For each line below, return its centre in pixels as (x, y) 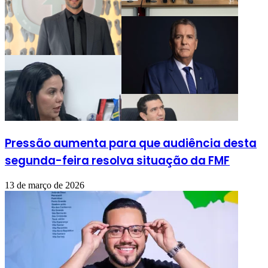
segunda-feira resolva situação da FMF (117, 160)
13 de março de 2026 (45, 185)
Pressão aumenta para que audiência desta (131, 143)
